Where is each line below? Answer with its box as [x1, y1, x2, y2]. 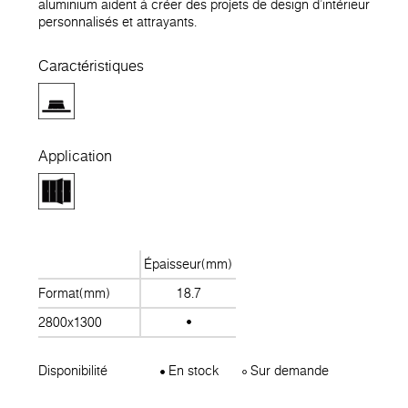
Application [38, 145, 112, 166]
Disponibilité [38, 361, 107, 380]
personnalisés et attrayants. [38, 13, 197, 32]
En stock [165, 361, 219, 380]
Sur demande [247, 361, 330, 380]
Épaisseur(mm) [144, 254, 233, 273]
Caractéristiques [38, 55, 144, 76]
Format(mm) [38, 283, 110, 302]
